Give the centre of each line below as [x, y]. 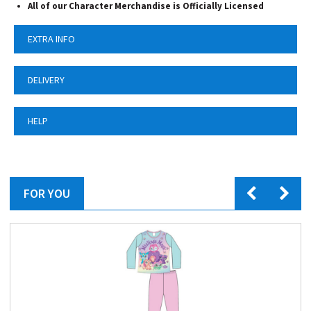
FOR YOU [47, 193]
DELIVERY [46, 80]
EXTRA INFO [51, 39]
